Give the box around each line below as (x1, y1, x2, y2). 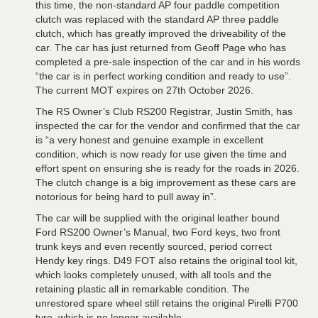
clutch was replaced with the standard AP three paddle (35, 13, 279, 25)
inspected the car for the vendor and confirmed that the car (35, 119, 300, 131)
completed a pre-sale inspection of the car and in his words (35, 55, 300, 67)
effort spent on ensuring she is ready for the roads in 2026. (35, 162, 300, 174)
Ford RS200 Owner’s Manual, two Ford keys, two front (35, 226, 280, 238)
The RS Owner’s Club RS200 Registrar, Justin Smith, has (35, 105, 292, 117)
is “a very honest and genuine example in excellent (35, 133, 263, 146)
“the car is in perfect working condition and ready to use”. (35, 70, 291, 82)
